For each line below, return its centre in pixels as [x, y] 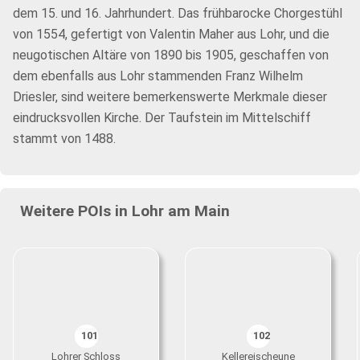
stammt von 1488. [64, 139]
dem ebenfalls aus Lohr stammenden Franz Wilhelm [158, 76]
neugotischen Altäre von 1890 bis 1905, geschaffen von [171, 55]
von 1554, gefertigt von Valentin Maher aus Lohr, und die [171, 34]
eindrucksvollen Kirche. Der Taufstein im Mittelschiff [162, 118]
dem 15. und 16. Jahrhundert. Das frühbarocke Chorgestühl [178, 13]
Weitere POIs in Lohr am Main [125, 211]
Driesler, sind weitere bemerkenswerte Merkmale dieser [170, 97]
